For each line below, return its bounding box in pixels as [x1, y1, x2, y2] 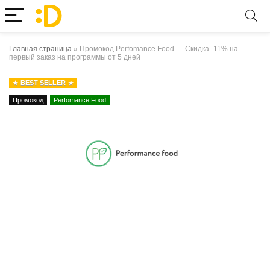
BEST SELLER [20, 79, 66, 86]
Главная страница [9, 45, 72, 53]
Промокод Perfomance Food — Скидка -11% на [80, 45, 238, 53]
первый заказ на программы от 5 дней [9, 53, 140, 61]
